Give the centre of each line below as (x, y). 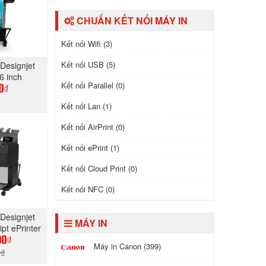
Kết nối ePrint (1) (90, 148)
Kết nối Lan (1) (86, 106)
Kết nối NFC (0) (88, 189)
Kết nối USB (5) (88, 64)
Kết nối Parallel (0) (93, 85)
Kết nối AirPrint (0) (93, 127)
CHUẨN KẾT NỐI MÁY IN (131, 20)
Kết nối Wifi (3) (86, 44)
